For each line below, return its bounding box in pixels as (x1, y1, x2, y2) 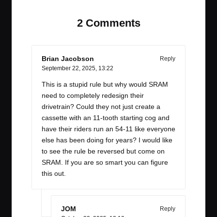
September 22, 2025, (42, 64, 98, 72)
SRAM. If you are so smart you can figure (42, 158, 168, 166)
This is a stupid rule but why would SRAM (42, 80, 168, 88)
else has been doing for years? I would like (42, 136, 172, 144)
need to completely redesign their (42, 92, 144, 99)
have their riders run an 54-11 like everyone (42, 125, 175, 133)
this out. (42, 170, 66, 177)
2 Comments (77, 16, 140, 29)
